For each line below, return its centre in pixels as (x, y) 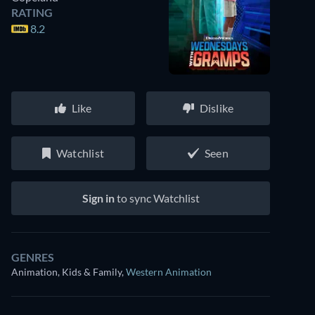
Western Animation (169, 272)
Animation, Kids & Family (66, 272)
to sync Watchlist (157, 198)
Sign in (98, 198)
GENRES (33, 257)
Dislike (217, 108)
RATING (32, 12)
